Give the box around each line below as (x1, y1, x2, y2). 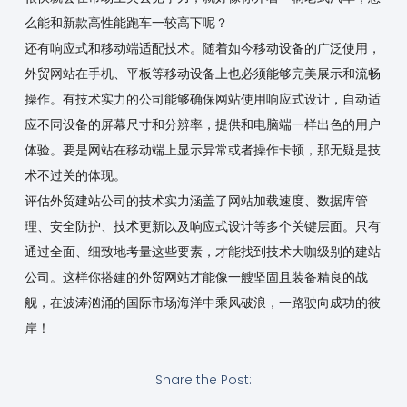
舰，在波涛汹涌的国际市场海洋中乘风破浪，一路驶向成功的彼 (24, 293, 381, 312)
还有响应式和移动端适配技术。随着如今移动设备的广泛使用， (24, 38, 381, 57)
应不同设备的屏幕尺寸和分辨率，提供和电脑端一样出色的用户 (24, 114, 381, 134)
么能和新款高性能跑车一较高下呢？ (24, 13, 228, 32)
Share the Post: (155, 371, 252, 390)
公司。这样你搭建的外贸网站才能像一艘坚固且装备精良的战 (24, 267, 368, 286)
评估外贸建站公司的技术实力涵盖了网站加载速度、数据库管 (24, 191, 368, 210)
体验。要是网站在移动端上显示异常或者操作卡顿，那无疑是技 (24, 140, 381, 159)
